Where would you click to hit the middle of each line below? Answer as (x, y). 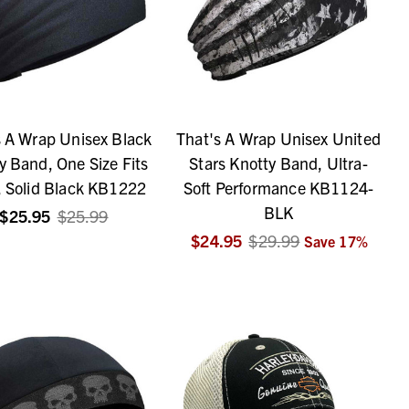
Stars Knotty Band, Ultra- (278, 163)
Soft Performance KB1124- (278, 188)
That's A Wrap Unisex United (278, 139)
